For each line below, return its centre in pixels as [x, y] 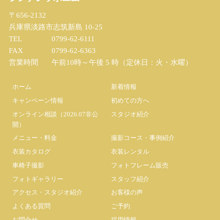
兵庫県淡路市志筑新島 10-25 [55, 27]
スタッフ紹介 [130, 179]
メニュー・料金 [34, 138]
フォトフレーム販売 [140, 165]
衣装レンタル [130, 152]
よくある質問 [31, 206]
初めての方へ [130, 100]
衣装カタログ [31, 152]
